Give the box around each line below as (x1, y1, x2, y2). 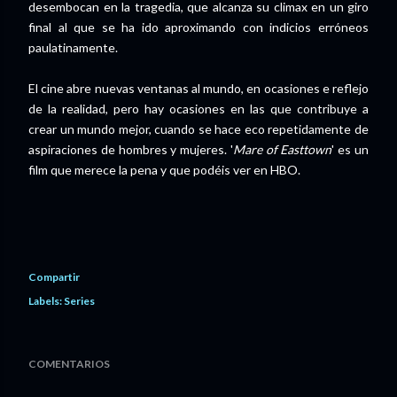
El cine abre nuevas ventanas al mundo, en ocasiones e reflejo (28, 81, 369, 97)
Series (64, 294, 95, 308)
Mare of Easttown (232, 142, 332, 158)
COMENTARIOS (28, 357, 110, 371)
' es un (331, 142, 370, 158)
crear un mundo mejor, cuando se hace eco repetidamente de (28, 121, 369, 137)
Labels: (28, 294, 62, 308)
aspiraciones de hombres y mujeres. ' (28, 142, 233, 158)
